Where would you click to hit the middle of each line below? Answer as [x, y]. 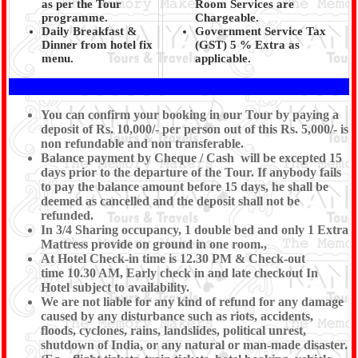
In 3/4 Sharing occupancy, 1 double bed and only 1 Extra [195, 230]
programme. [75, 18]
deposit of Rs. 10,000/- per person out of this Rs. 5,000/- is [195, 129]
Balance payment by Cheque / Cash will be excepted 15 [191, 158]
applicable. [223, 58]
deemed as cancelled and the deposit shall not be [170, 201]
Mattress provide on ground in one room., [154, 244]
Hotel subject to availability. [115, 287]
